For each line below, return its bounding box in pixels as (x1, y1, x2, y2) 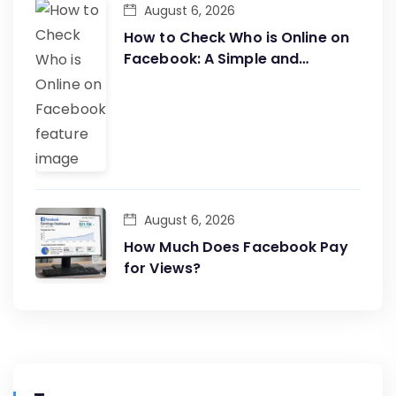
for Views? (124, 258, 201, 279)
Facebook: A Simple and (124, 49, 300, 70)
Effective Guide (124, 70, 236, 91)
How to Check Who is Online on (124, 27, 349, 49)
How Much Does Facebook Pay (124, 237, 348, 258)
